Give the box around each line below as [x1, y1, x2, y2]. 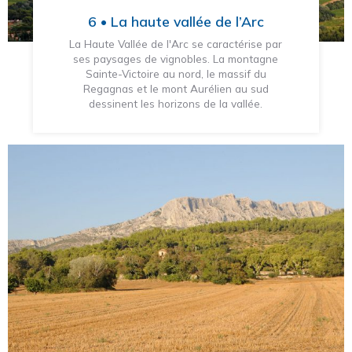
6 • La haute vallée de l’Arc [87, 12, 264, 30]
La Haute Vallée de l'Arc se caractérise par [69, 36, 283, 50]
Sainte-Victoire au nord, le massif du [85, 66, 266, 80]
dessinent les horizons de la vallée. [89, 96, 263, 110]
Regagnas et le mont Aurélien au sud [82, 81, 269, 95]
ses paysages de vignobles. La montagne [73, 51, 279, 65]
